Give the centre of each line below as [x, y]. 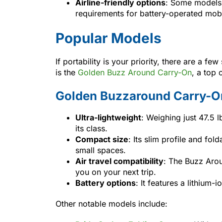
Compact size [102, 139]
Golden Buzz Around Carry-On [134, 72]
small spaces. [101, 150]
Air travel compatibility [119, 161]
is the [65, 72]
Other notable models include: [111, 203]
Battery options [106, 183]
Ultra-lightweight [108, 117]
